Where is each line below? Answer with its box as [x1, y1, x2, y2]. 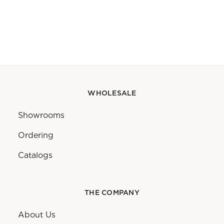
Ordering [18, 130, 53, 140]
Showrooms [18, 110, 64, 120]
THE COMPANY [84, 189, 139, 197]
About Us [18, 210, 55, 220]
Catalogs [18, 150, 52, 160]
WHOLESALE [87, 90, 136, 97]
